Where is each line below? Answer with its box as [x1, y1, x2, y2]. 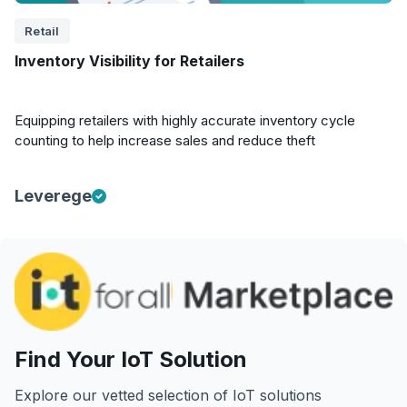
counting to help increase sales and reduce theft [15, 132, 315, 149]
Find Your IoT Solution [15, 346, 247, 373]
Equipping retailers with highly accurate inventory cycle [15, 112, 355, 129]
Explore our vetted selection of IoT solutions [15, 386, 322, 405]
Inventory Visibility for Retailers [15, 52, 244, 70]
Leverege [15, 186, 92, 205]
